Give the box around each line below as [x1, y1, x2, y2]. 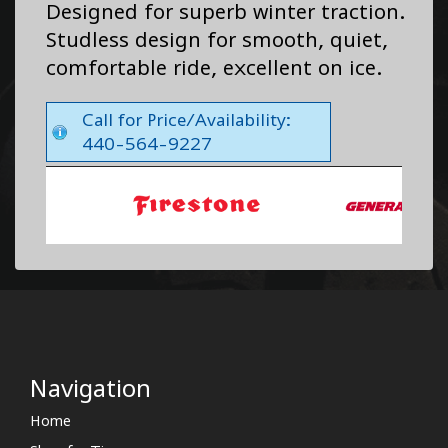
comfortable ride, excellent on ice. [46, 55, 383, 79]
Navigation [30, 373, 151, 402]
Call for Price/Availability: [82, 109, 291, 130]
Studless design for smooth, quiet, [46, 27, 388, 51]
